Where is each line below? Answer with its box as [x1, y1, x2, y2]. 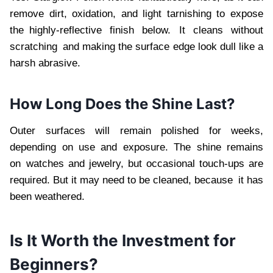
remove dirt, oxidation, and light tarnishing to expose [10, 8, 263, 20]
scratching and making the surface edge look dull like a [10, 41, 263, 53]
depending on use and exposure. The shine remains [10, 141, 263, 154]
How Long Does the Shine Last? [10, 95, 235, 113]
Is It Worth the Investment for [10, 231, 236, 250]
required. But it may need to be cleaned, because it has [10, 174, 263, 186]
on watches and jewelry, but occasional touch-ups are [10, 158, 263, 170]
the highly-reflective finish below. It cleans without [10, 24, 263, 37]
